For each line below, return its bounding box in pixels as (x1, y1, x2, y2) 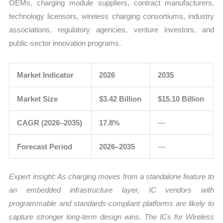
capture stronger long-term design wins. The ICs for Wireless (9, 213, 214, 222)
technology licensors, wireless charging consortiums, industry (9, 11, 214, 20)
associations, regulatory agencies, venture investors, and (9, 25, 214, 34)
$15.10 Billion (158, 94, 205, 103)
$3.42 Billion (99, 94, 142, 103)
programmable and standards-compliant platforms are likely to (9, 199, 214, 208)
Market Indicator (17, 70, 74, 79)
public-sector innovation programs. (9, 38, 121, 47)
